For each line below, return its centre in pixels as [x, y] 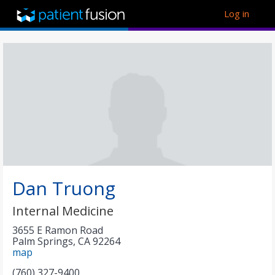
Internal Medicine [63, 211]
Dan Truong [64, 188]
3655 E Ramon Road [58, 230]
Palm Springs [43, 241]
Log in [237, 14]
